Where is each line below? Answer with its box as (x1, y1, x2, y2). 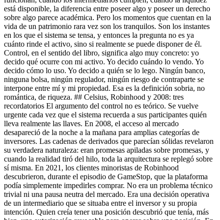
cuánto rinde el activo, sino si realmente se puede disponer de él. (4, 39, 202, 48)
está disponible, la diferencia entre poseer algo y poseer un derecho (4, 4, 210, 13)
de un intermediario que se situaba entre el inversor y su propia (4, 198, 197, 207)
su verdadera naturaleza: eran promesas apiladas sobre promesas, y (4, 145, 209, 154)
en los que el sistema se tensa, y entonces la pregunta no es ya (4, 30, 194, 39)
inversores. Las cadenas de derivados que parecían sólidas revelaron (4, 137, 214, 145)
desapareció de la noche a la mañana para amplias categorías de (4, 128, 199, 137)
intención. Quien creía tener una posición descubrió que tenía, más (4, 207, 209, 216)
